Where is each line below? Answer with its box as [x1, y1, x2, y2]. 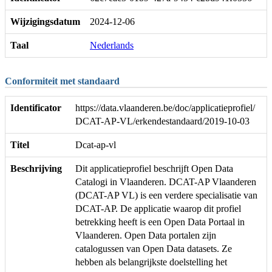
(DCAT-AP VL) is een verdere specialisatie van [75, 190, 257, 201]
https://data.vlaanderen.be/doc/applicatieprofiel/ [75, 103, 255, 114]
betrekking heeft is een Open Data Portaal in [75, 217, 245, 228]
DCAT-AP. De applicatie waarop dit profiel [75, 203, 241, 214]
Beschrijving [10, 163, 62, 174]
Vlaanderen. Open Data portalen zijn [75, 230, 216, 241]
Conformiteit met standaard [5, 76, 120, 87]
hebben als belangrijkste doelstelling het [75, 257, 227, 268]
